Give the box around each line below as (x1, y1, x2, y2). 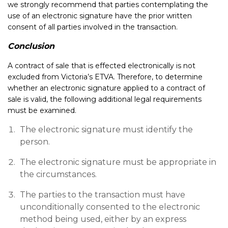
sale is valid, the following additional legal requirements (8, 95, 202, 104)
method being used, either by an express (20, 214, 186, 224)
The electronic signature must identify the (20, 125, 193, 134)
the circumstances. (20, 169, 97, 179)
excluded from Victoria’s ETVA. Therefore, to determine (8, 72, 203, 81)
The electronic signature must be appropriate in (20, 157, 216, 167)
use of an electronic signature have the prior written (8, 11, 192, 20)
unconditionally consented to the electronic (20, 202, 200, 212)
